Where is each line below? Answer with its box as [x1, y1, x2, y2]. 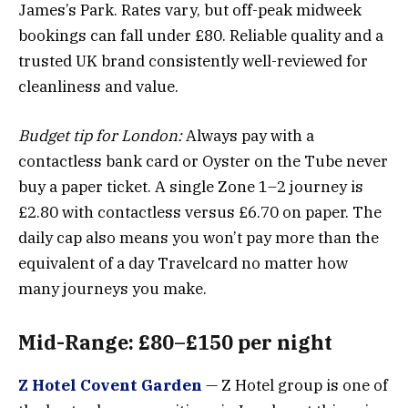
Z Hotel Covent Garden [18, 374, 202, 395]
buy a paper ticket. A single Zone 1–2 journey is [18, 176, 363, 197]
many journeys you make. [18, 278, 207, 299]
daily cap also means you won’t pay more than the [18, 227, 379, 248]
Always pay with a [182, 125, 314, 146]
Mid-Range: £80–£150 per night [18, 330, 332, 356]
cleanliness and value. [18, 76, 178, 97]
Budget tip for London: [18, 125, 182, 146]
